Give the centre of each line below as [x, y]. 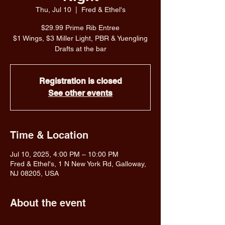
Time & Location [49, 135]
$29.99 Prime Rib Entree [80, 28]
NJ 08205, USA [34, 173]
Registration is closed [80, 81]
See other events [80, 93]
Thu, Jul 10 [53, 10]
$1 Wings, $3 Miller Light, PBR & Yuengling [80, 38]
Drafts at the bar [80, 49]
